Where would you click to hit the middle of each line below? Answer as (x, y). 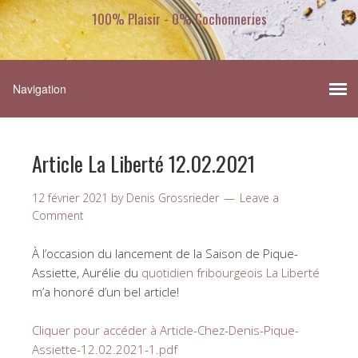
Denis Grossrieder (173, 198)
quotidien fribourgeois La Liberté (231, 273)
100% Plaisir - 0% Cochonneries (179, 19)
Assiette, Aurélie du (87, 273)
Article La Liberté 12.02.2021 (143, 164)
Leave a (259, 198)
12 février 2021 (70, 198)
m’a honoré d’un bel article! (105, 292)
